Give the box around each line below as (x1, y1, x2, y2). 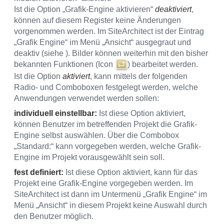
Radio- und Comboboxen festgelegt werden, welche (14, 83, 198, 92)
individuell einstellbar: (14, 109, 97, 118)
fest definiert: (14, 168, 63, 177)
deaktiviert (155, 5, 191, 14)
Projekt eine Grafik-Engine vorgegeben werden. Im (14, 179, 193, 188)
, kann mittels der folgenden (90, 72, 187, 81)
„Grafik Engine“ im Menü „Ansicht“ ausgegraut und (14, 38, 191, 47)
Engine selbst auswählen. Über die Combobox (14, 131, 179, 140)
